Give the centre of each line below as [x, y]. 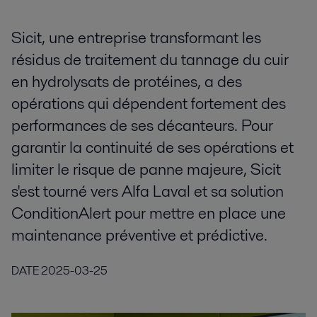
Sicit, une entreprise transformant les [136, 38]
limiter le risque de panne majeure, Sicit [146, 169]
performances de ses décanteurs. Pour [142, 126]
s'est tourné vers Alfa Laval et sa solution [148, 191]
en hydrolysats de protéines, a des [127, 82]
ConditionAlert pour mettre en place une [149, 213]
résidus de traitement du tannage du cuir [150, 60]
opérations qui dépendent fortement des [149, 104]
